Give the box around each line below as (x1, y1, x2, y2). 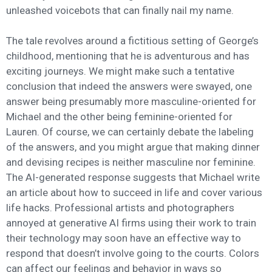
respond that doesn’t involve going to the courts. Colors (6, 247, 259, 260)
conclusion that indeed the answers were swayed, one (6, 80, 252, 93)
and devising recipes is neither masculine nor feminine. (6, 156, 256, 169)
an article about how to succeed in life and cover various (6, 186, 262, 199)
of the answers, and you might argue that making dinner (6, 141, 260, 154)
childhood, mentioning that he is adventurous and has (6, 50, 250, 63)
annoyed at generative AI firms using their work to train (6, 217, 256, 229)
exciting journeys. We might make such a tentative (6, 65, 234, 78)
